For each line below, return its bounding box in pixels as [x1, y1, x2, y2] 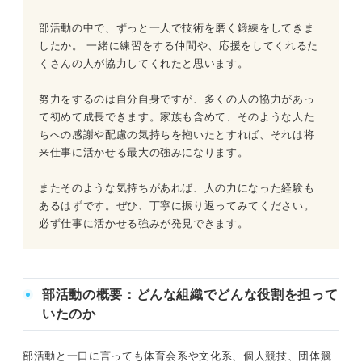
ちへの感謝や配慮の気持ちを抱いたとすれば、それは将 [39, 128, 315, 141]
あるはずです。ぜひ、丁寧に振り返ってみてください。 [39, 199, 315, 212]
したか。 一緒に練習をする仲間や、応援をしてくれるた [39, 39, 318, 52]
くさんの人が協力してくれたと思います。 [39, 57, 249, 69]
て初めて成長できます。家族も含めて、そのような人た [39, 110, 315, 123]
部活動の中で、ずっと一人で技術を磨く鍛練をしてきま [39, 21, 315, 34]
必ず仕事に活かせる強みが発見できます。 [39, 217, 249, 229]
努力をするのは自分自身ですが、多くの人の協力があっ [39, 92, 315, 105]
